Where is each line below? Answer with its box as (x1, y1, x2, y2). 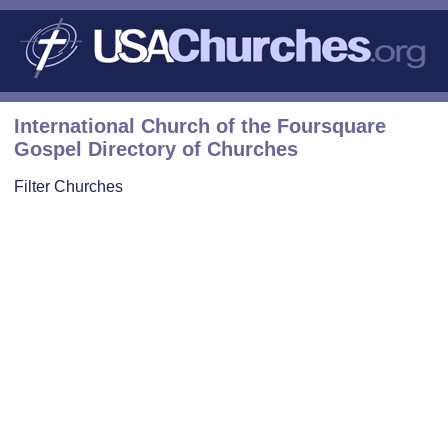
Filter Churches (14, 176, 123, 195)
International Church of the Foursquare (14, 114, 386, 137)
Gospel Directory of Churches (14, 137, 298, 160)
